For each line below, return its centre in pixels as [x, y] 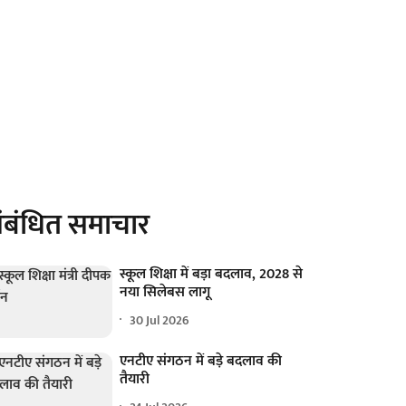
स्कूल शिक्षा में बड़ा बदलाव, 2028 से [212, 274]
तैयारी [135, 380]
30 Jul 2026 [160, 320]
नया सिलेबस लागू [165, 292]
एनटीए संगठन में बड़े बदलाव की [201, 362]
